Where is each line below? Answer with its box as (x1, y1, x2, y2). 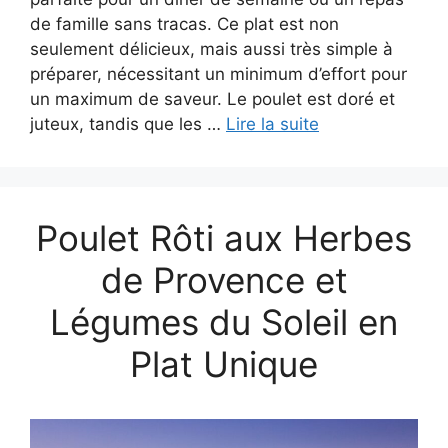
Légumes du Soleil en (50, 300, 398, 343)
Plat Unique (130, 342, 318, 385)
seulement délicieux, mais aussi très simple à (30, 38, 393, 59)
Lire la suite (226, 113, 319, 134)
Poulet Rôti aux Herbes (36, 216, 412, 259)
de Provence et (100, 258, 348, 301)
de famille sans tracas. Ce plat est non (30, 13, 339, 34)
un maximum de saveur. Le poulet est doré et (30, 88, 395, 109)
